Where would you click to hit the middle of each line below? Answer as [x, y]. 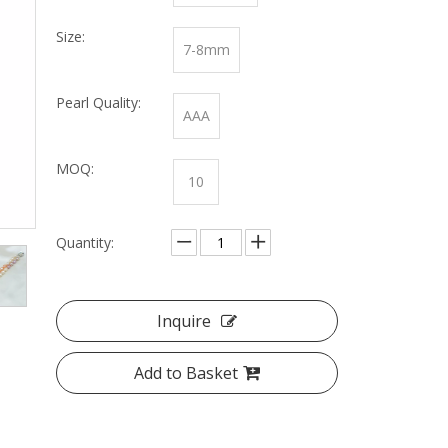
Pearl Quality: [98, 102]
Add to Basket [186, 373]
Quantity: [85, 242]
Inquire [184, 321]
